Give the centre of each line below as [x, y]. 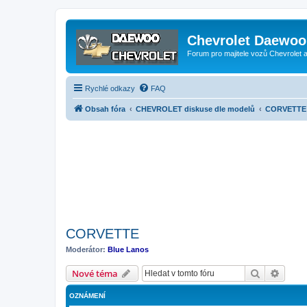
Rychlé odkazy [110, 88]
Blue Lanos [128, 249]
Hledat [275, 273]
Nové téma [95, 273]
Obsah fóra [105, 109]
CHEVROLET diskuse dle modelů [195, 109]
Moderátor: [86, 249]
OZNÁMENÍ [87, 296]
